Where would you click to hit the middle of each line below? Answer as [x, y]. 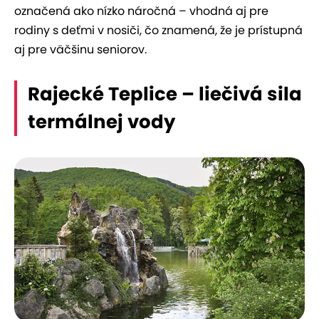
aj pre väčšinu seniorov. [80, 50]
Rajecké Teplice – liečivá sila [165, 94]
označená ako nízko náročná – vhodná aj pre [141, 11]
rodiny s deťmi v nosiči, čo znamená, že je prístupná [158, 31]
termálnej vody [101, 122]
